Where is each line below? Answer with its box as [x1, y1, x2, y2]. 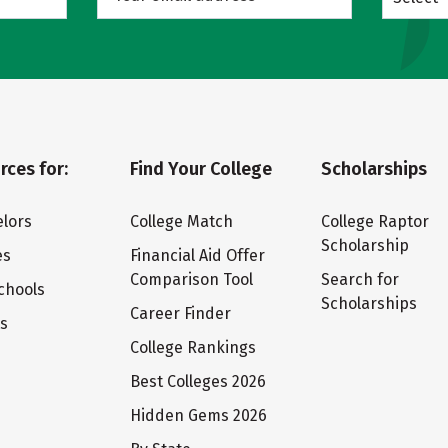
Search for [321, 270, 400, 289]
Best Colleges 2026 [129, 372, 266, 391]
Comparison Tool [129, 270, 253, 289]
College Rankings [129, 338, 256, 357]
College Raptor [321, 212, 430, 231]
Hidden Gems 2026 [129, 406, 267, 425]
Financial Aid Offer [129, 246, 265, 265]
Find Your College [129, 158, 272, 180]
